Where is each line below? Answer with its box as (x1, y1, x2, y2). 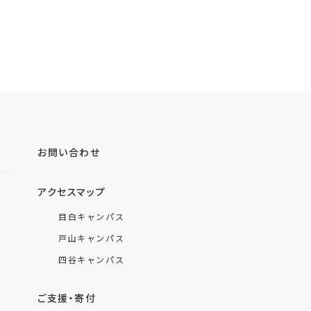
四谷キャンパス (58, 253, 125, 266)
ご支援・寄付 (37, 291, 96, 305)
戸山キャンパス (58, 232, 125, 244)
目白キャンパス (58, 210, 125, 223)
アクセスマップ (37, 185, 106, 199)
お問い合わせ (37, 145, 101, 159)
